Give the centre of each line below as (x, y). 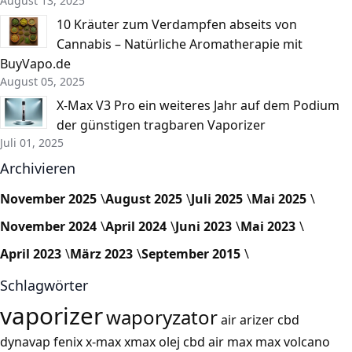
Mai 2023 (268, 226)
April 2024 (136, 226)
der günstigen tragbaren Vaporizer (161, 125)
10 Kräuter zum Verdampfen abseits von (177, 24)
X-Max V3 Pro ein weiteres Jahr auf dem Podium (198, 105)
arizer (257, 319)
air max (230, 341)
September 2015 (191, 253)
